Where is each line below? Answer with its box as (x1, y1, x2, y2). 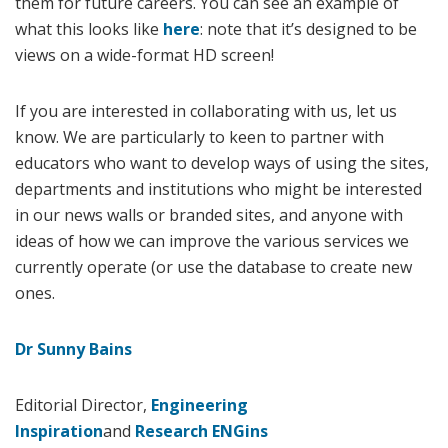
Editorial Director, (15, 394, 151, 416)
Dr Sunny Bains (15, 338, 132, 360)
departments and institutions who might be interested (15, 178, 422, 200)
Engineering (151, 394, 248, 416)
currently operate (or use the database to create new (15, 256, 412, 278)
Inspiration (15, 420, 103, 442)
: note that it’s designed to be (200, 18, 417, 40)
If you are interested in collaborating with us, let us (15, 100, 397, 122)
